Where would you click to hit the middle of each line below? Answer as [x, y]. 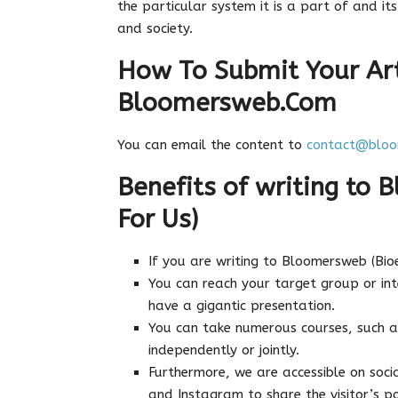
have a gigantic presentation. [242, 306]
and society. [155, 29]
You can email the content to [210, 145]
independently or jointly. [224, 350]
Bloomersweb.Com [227, 103]
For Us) [158, 219]
